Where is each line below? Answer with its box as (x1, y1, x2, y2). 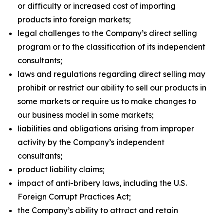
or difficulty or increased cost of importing (18, 1, 176, 11)
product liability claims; (18, 164, 105, 174)
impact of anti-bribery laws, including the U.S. (18, 178, 187, 188)
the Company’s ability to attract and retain (18, 205, 178, 215)
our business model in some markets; (18, 110, 154, 120)
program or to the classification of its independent (18, 42, 205, 52)
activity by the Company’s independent (18, 137, 164, 147)
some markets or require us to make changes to (18, 96, 196, 106)
